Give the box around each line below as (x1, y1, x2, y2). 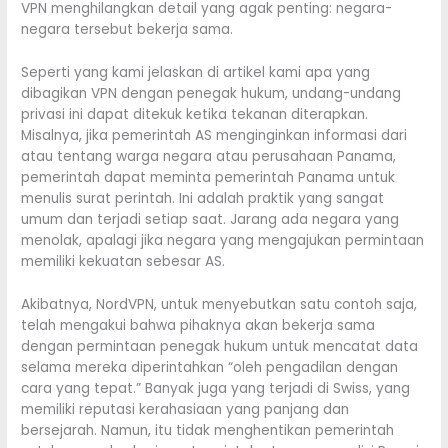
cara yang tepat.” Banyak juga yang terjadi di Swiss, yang (21, 378, 411, 398)
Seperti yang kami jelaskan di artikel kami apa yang (21, 63, 371, 83)
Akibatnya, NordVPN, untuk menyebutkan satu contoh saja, (21, 294, 418, 314)
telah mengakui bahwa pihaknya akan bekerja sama (21, 315, 376, 335)
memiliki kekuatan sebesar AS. (21, 252, 226, 272)
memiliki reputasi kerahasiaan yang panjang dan (21, 399, 350, 419)
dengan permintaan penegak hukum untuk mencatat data (21, 336, 419, 356)
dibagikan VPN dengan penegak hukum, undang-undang (21, 84, 402, 104)
